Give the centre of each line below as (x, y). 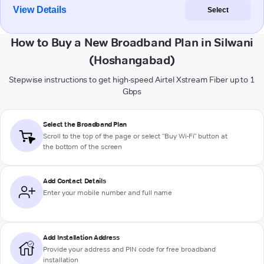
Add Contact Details (75, 181)
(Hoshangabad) (132, 60)
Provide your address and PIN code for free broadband (130, 249)
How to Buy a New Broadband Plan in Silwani (132, 43)
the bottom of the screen (83, 147)
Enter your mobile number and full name (108, 193)
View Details (40, 10)
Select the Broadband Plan (85, 124)
